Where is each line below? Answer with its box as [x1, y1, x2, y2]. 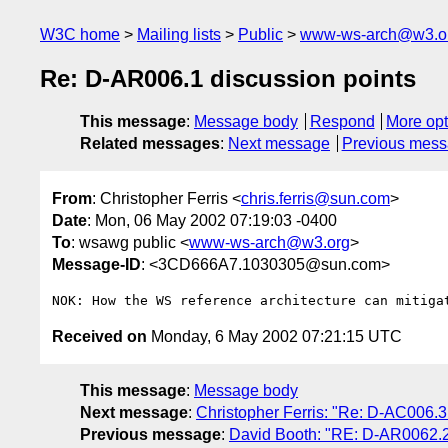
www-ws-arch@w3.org [189, 233, 350, 251]
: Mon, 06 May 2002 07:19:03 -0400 [87, 211, 337, 229]
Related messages [80, 135, 220, 153]
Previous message [80, 425, 221, 443]
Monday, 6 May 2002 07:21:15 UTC [147, 327, 402, 345]
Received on [52, 327, 147, 345]
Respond [309, 113, 375, 131]
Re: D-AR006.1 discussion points [40, 65, 416, 93]
